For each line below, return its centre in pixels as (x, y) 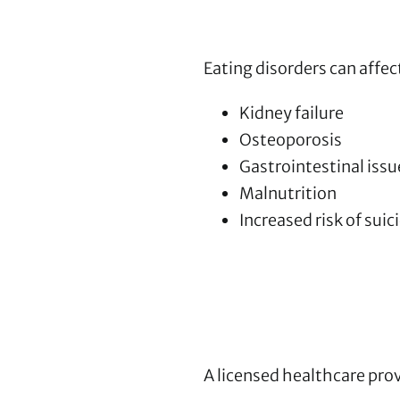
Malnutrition (287, 194)
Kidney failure (291, 113)
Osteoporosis (290, 140)
